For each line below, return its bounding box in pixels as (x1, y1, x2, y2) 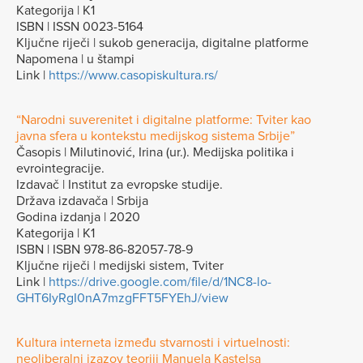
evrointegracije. (16, 161, 105, 175)
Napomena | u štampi (16, 52, 135, 66)
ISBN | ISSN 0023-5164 (16, 19, 143, 33)
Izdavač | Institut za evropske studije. (16, 177, 223, 191)
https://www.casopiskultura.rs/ (49, 68, 218, 82)
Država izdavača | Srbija (16, 194, 148, 207)
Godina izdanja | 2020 (16, 210, 140, 224)
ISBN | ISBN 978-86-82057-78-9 (16, 242, 193, 256)
